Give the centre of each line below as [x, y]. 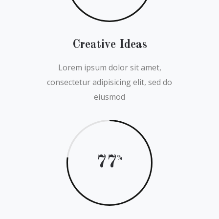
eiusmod [109, 97]
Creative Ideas [109, 45]
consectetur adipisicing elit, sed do [109, 82]
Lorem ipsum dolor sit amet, [109, 67]
